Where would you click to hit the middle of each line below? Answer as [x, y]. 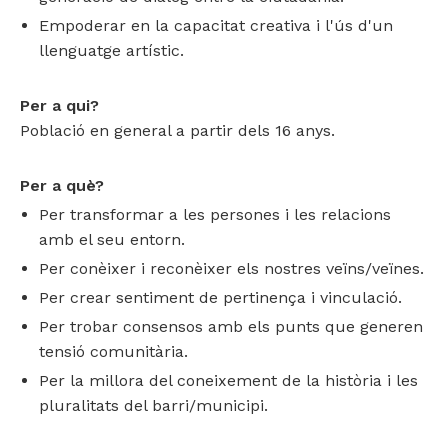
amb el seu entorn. [112, 239]
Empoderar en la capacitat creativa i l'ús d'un [216, 25]
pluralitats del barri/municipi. [154, 405]
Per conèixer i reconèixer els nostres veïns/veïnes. [232, 268]
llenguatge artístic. [112, 50]
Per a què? [62, 185]
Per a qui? [59, 105]
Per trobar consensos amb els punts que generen [231, 326]
